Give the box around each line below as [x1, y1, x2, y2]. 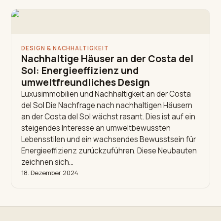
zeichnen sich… [21, 156, 74, 167]
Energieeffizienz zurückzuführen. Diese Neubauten [21, 145, 197, 156]
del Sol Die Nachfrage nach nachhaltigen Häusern [21, 100, 193, 110]
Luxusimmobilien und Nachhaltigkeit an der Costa [21, 88, 191, 99]
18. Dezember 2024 [21, 168, 79, 177]
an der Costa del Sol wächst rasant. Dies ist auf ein [21, 111, 196, 122]
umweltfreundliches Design [21, 75, 150, 89]
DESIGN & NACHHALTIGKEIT [21, 44, 109, 52]
